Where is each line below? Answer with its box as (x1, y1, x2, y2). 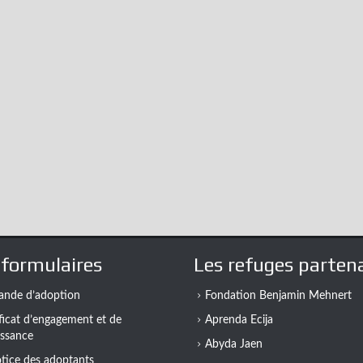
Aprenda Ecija (205, 314, 273, 326)
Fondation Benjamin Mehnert (205, 290, 352, 301)
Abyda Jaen (205, 339, 263, 350)
